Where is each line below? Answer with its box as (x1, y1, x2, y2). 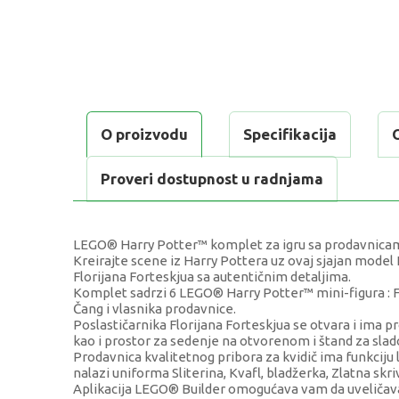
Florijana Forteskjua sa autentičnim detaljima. (73, 269, 351, 285)
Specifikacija (243, 126, 337, 143)
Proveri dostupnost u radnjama (101, 170, 323, 188)
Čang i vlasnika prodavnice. (73, 301, 236, 317)
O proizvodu (101, 126, 188, 143)
